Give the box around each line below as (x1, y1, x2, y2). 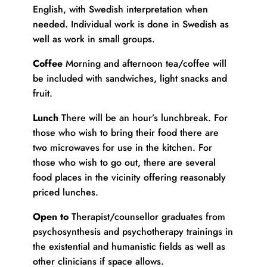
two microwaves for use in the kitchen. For (32, 140, 212, 154)
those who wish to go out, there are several (32, 155, 216, 169)
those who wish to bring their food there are (32, 125, 219, 139)
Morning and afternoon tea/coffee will (62, 56, 226, 70)
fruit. (32, 86, 52, 100)
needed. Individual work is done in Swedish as (32, 17, 229, 31)
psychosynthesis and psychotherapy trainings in (32, 224, 233, 238)
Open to (32, 209, 69, 223)
